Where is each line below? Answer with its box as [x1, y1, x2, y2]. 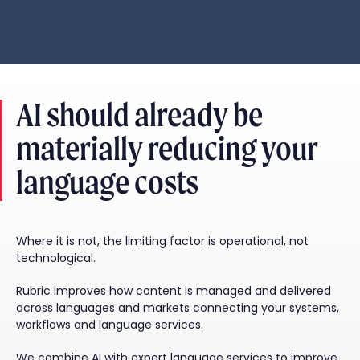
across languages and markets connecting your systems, [16, 300, 339, 317]
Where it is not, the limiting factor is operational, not [16, 233, 309, 250]
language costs [16, 162, 198, 202]
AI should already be [16, 95, 263, 135]
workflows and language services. [16, 317, 203, 333]
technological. [16, 250, 96, 267]
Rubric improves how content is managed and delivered [16, 283, 331, 300]
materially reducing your [16, 129, 317, 169]
